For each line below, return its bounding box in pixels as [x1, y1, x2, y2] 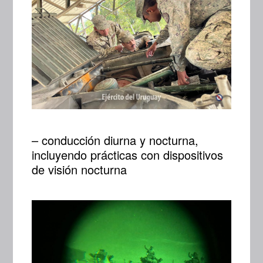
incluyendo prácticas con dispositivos [32, 146, 224, 163]
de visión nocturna [32, 160, 127, 178]
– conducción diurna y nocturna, [32, 131, 199, 149]
